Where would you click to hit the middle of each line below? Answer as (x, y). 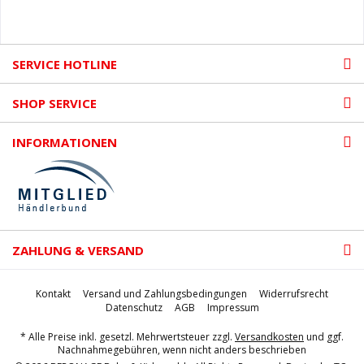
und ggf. (324, 337)
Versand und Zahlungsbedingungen (165, 294)
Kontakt (53, 294)
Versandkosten (269, 337)
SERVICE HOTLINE (65, 64)
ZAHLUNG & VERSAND (78, 250)
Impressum (233, 308)
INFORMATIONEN (65, 142)
